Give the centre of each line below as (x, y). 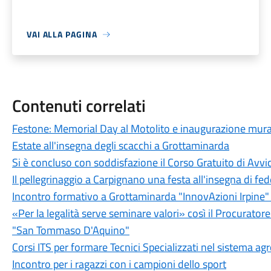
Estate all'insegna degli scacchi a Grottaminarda (120, 145)
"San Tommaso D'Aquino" (70, 230)
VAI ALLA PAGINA (62, 34)
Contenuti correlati (79, 106)
